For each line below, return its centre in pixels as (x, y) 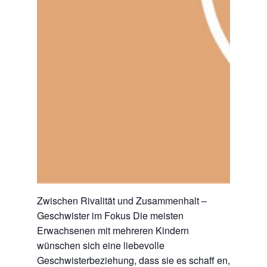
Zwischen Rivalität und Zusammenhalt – (122, 201)
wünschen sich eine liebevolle (101, 245)
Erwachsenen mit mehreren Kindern (113, 230)
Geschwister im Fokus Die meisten (110, 215)
